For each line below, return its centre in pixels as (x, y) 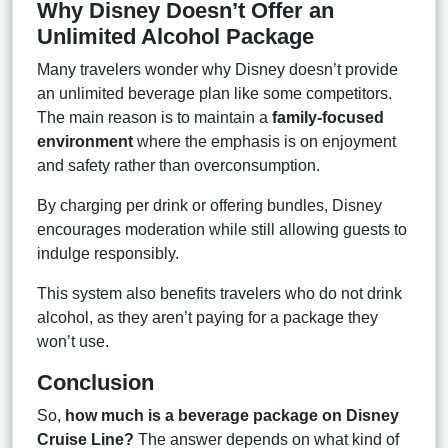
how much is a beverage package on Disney (232, 415)
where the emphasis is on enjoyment (264, 141)
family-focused (328, 117)
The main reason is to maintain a (154, 117)
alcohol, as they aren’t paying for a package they (207, 317)
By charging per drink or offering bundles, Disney (209, 205)
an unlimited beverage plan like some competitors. (214, 93)
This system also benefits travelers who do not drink (219, 293)
